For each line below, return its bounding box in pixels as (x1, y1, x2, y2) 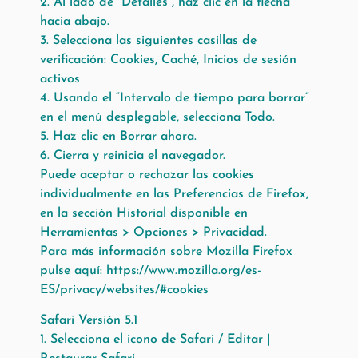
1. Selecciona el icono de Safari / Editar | (40, 333, 270, 347)
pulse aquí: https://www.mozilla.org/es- (40, 265, 261, 278)
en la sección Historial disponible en (40, 207, 248, 221)
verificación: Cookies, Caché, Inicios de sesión (40, 54, 296, 67)
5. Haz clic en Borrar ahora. (40, 130, 197, 144)
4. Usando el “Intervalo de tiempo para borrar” (40, 92, 309, 105)
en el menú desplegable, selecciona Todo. (40, 111, 275, 125)
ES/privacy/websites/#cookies (40, 284, 209, 297)
